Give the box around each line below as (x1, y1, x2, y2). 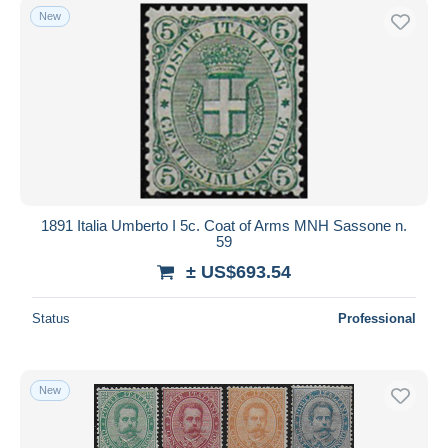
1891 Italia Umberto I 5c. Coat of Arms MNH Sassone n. (41, 216, 407, 234)
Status (32, 310, 70, 326)
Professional (338, 310, 416, 326)
